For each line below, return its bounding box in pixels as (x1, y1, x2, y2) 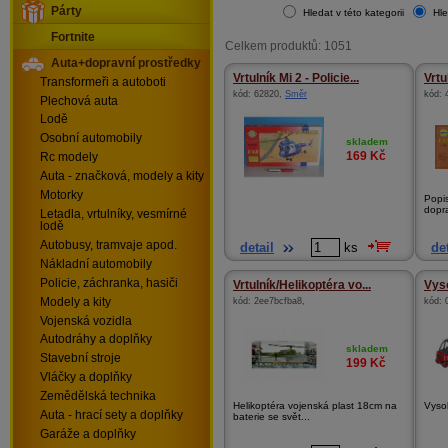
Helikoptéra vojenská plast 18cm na (233, 400, 397, 412)
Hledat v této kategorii (303, 6, 404, 18)
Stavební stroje (40, 352, 121, 365)
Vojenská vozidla (40, 314, 132, 327)
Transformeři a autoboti (40, 75, 166, 88)
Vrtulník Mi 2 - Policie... (233, 72, 359, 85)
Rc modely (40, 151, 98, 164)
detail (240, 240, 274, 256)
